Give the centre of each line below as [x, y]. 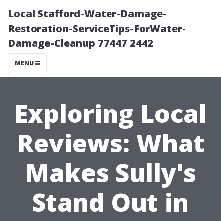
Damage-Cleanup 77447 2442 [81, 43]
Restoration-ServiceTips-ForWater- [97, 28]
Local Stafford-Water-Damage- [87, 14]
